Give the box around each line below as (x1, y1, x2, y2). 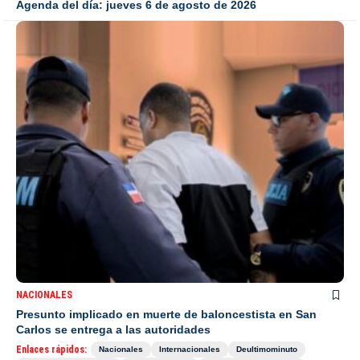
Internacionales (159, 345, 220, 354)
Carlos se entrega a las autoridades (16, 323, 211, 337)
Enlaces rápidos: (16, 344, 87, 356)
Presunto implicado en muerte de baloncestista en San (16, 308, 317, 321)
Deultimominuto (236, 345, 297, 354)
